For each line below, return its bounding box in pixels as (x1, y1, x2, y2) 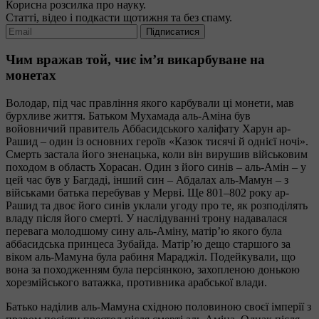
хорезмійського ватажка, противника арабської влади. (6, 276, 267, 289)
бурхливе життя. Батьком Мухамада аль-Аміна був (6, 110, 251, 122)
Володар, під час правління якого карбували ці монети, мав (6, 97, 294, 110)
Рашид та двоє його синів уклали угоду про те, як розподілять (6, 199, 308, 212)
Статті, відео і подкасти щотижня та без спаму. (6, 11, 232, 23)
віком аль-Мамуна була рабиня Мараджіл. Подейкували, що (6, 251, 296, 263)
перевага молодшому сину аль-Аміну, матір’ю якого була (6, 225, 282, 238)
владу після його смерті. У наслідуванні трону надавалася (6, 212, 287, 225)
